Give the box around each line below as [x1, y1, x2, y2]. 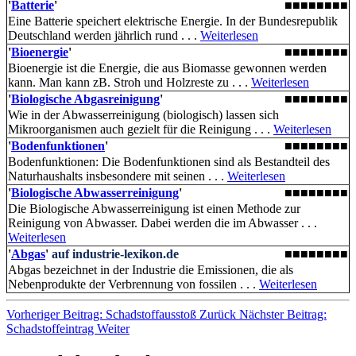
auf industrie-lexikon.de [52, 247, 179, 261]
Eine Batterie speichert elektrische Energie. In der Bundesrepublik [8, 14, 338, 29]
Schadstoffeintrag [6, 322, 97, 336]
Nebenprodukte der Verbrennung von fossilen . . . [8, 277, 259, 292]
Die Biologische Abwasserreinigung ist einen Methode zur [8, 202, 300, 216]
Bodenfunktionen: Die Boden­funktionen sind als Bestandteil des [8, 155, 330, 169]
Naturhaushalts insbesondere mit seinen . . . [8, 169, 227, 184]
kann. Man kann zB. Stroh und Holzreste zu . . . [8, 75, 251, 90]
